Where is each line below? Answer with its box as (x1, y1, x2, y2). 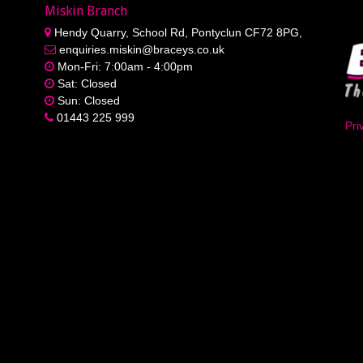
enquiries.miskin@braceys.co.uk (55, 42, 224, 56)
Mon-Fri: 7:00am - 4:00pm (53, 59, 193, 73)
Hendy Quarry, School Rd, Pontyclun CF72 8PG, (50, 25, 302, 39)
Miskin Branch (44, 2, 127, 19)
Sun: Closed (53, 93, 120, 107)
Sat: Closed (53, 76, 117, 90)
